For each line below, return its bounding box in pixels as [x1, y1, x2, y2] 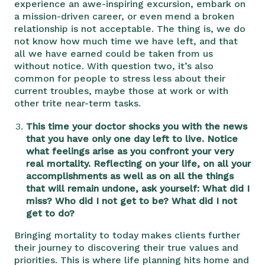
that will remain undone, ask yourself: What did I [26, 182, 250, 194]
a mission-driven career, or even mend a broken [14, 10, 234, 22]
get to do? [26, 207, 75, 219]
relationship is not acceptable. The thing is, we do [14, 22, 245, 34]
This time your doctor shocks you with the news [26, 120, 247, 132]
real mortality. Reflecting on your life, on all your [26, 157, 251, 169]
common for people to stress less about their [14, 72, 225, 84]
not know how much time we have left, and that [14, 35, 238, 47]
